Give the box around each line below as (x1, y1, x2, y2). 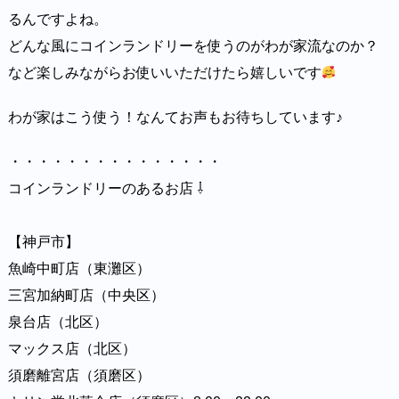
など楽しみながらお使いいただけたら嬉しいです (7, 65, 322, 81)
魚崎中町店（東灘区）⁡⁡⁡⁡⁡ (7, 261, 151, 277)
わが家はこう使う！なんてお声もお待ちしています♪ (7, 110, 343, 126)
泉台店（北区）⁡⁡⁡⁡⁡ (7, 314, 108, 330)
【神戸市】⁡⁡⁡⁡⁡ (7, 234, 79, 250)
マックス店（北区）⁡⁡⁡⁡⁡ (7, 341, 136, 357)
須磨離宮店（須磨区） (7, 368, 151, 384)
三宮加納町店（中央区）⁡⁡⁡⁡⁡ (7, 288, 165, 304)
